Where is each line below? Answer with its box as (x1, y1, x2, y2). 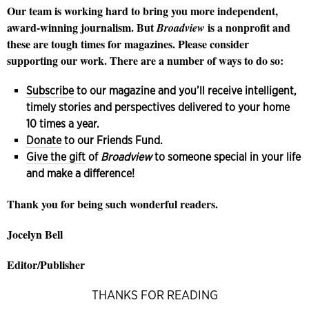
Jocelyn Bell (7, 226, 63, 242)
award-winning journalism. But (7, 19, 157, 35)
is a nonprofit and (205, 19, 290, 35)
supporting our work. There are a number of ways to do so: (7, 52, 283, 68)
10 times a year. (26, 117, 102, 130)
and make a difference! (26, 166, 134, 180)
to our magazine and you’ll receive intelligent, (74, 83, 297, 97)
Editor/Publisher (7, 256, 85, 272)
